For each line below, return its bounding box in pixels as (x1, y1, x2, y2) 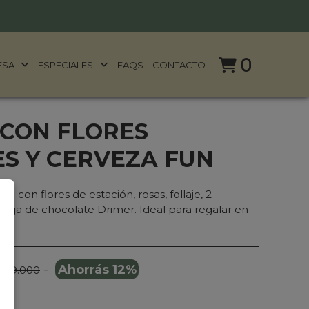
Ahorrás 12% (57, 261, 137, 277)
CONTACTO (152, 59, 206, 70)
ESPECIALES (38, 59, 96, 70)
